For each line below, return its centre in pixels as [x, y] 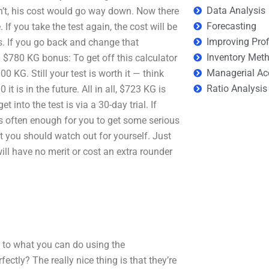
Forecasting [232, 26]
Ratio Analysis [237, 89]
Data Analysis [236, 11]
